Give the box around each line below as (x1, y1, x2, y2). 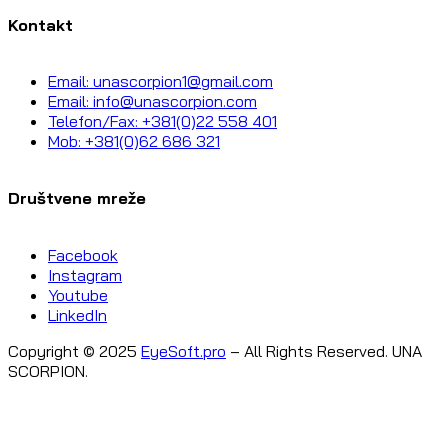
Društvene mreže (8, 187, 146, 208)
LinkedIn (48, 304, 107, 325)
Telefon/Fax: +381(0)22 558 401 (48, 111, 277, 132)
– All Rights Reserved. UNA (226, 340, 422, 361)
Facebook (48, 244, 118, 265)
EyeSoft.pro (141, 340, 226, 361)
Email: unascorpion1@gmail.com (48, 71, 273, 92)
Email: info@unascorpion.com (48, 91, 257, 112)
